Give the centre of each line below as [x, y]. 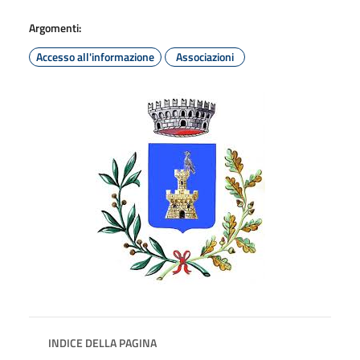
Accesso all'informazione [95, 56]
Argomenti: [55, 27]
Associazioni [205, 56]
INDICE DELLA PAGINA [102, 342]
